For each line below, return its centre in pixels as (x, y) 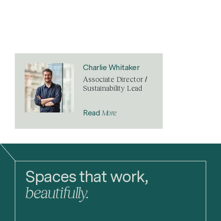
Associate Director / (115, 79)
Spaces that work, (86, 177)
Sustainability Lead (113, 88)
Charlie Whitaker (111, 68)
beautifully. (57, 192)
